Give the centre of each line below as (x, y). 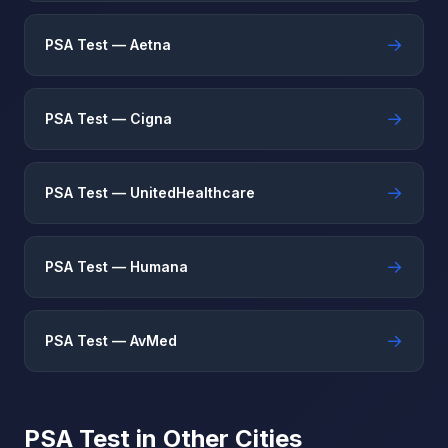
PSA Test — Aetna (108, 44)
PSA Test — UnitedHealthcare (150, 192)
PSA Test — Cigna (108, 118)
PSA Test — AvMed (111, 340)
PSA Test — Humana (116, 266)
